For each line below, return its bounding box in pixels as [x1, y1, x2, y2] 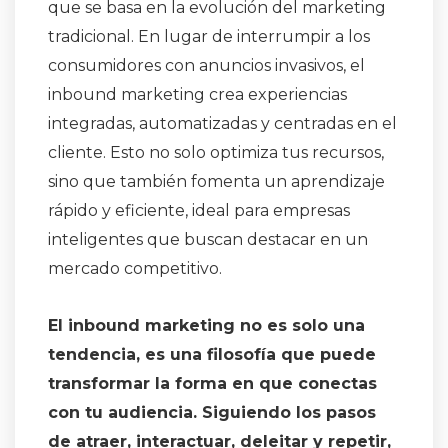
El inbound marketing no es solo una [48, 316, 365, 336]
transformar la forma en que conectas [48, 374, 377, 394]
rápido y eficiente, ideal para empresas [48, 201, 350, 221]
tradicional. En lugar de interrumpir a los [48, 27, 370, 47]
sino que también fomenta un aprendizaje [48, 172, 385, 192]
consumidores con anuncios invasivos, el [48, 56, 365, 76]
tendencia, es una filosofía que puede [48, 345, 376, 365]
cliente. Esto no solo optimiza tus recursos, [48, 143, 384, 163]
